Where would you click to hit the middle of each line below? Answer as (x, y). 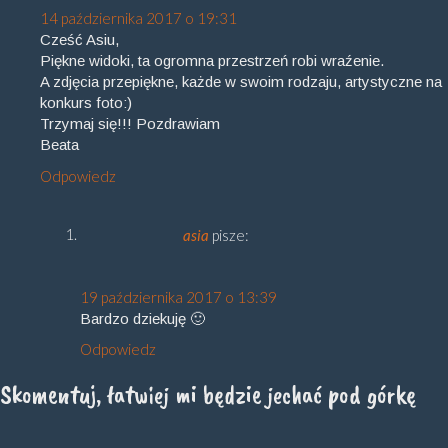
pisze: (230, 234)
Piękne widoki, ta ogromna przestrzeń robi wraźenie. (212, 60)
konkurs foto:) (86, 102)
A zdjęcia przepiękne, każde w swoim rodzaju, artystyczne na (241, 81)
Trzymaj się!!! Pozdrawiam (130, 123)
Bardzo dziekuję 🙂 (142, 318)
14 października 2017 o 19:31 (138, 18)
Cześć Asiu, (79, 39)
